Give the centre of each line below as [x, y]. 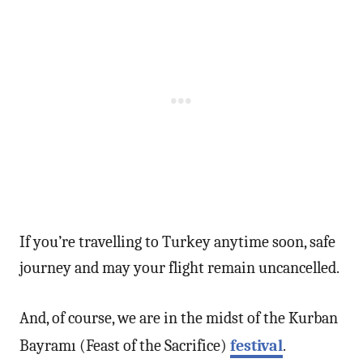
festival [256, 345]
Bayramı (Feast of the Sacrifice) [125, 345]
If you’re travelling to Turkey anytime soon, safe [177, 241]
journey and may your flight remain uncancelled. [179, 267]
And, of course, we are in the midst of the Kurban [179, 318]
